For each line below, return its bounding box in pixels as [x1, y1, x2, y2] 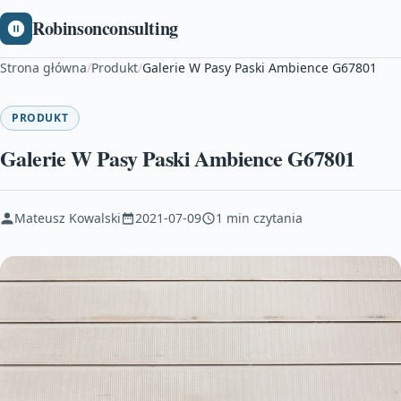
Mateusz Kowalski [14, 209, 121, 226]
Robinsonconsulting [32, 15, 178, 41]
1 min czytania [216, 209, 303, 226]
